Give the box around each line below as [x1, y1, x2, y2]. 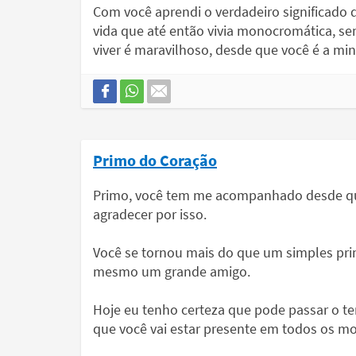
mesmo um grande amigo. [93, 262, 250, 281]
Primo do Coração [93, 150, 217, 170]
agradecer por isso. [93, 205, 207, 223]
